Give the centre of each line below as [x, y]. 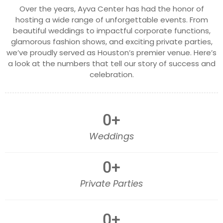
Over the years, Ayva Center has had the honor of [111, 8]
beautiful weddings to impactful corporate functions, [111, 30]
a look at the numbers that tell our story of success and [111, 63]
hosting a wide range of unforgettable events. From [111, 19]
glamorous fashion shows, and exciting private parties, [111, 41]
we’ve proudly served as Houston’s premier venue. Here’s [111, 52]
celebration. [111, 74]
